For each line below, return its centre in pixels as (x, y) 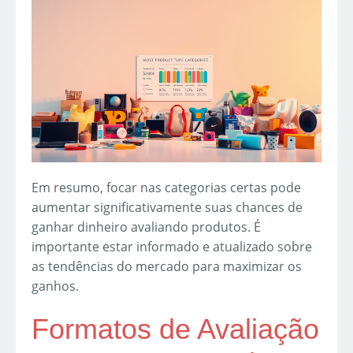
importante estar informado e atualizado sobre (172, 246)
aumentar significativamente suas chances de (167, 207)
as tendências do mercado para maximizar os (167, 266)
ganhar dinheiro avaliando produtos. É (146, 227)
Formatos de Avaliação (175, 329)
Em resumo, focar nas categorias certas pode (166, 187)
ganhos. (55, 286)
